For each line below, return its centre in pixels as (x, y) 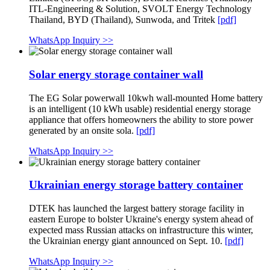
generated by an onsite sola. (83, 130)
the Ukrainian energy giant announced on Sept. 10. (127, 241)
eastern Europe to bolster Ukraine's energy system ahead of (141, 219)
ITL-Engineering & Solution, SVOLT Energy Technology (140, 9)
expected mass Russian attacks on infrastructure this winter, (141, 230)
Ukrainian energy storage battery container (136, 185)
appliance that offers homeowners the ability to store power (141, 119)
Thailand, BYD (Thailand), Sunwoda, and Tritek (123, 20)
